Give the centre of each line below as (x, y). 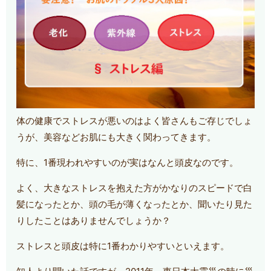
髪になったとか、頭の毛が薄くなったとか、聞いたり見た (135, 204)
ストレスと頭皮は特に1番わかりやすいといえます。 (123, 246)
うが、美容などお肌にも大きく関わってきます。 (116, 137)
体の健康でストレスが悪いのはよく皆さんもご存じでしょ (135, 121)
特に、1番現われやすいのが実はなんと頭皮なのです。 (128, 163)
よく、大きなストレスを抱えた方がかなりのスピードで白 (135, 188)
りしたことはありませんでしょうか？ (94, 221)
